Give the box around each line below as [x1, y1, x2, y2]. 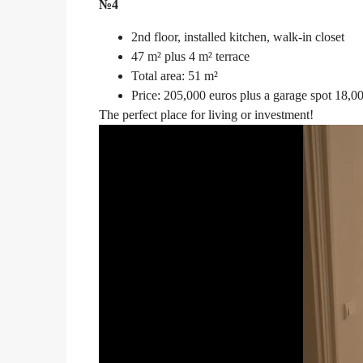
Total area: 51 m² [131, 69, 218, 83]
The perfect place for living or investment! [99, 108, 314, 122]
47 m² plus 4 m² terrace [131, 49, 250, 64]
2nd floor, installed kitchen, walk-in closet [131, 30, 344, 45]
